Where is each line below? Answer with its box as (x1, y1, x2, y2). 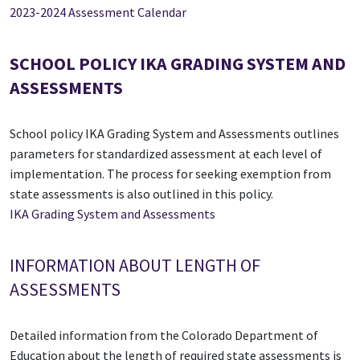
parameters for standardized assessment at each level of (10, 145, 322, 162)
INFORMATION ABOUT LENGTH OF (10, 254, 260, 277)
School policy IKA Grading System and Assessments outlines (10, 125, 339, 142)
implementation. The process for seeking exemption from (10, 166, 331, 182)
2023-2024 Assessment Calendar (10, 4, 186, 21)
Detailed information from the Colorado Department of (10, 327, 318, 344)
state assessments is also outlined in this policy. (10, 186, 276, 202)
